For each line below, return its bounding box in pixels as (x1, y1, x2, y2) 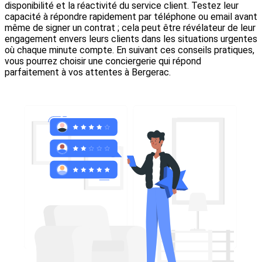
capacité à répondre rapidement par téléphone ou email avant (5, 11, 257, 22)
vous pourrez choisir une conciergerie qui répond (5, 55, 201, 67)
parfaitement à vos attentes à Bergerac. (5, 66, 171, 78)
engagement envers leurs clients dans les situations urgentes (5, 33, 257, 44)
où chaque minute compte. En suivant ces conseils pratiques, (5, 44, 254, 56)
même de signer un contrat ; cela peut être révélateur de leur (5, 22, 256, 33)
